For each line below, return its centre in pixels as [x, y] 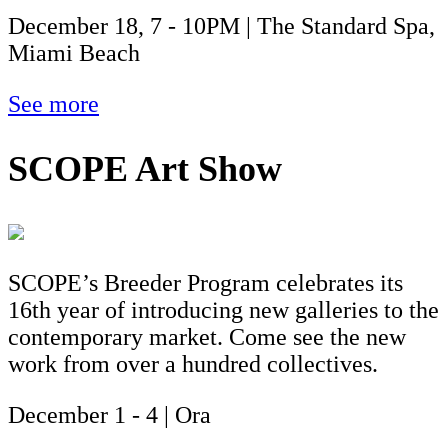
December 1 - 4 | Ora [109, 415]
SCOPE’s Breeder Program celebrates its [205, 283]
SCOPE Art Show [145, 168]
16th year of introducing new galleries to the [223, 310]
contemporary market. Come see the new [207, 337]
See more [53, 103]
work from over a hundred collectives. [193, 364]
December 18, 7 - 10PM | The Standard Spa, [221, 25]
